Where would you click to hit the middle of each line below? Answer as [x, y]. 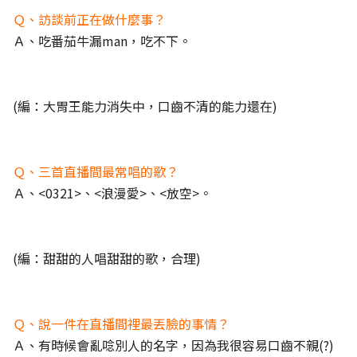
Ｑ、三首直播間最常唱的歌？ [96, 171]
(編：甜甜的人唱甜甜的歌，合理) [107, 258]
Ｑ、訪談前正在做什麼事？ [89, 19]
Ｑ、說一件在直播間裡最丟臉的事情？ [121, 324]
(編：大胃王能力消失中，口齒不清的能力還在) [145, 106]
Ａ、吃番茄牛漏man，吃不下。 [102, 41]
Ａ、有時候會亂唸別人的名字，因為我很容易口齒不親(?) [173, 345]
